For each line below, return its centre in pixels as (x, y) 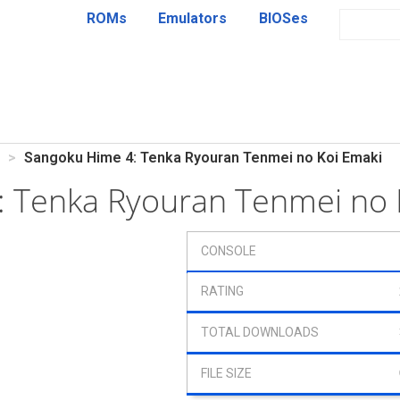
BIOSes (283, 18)
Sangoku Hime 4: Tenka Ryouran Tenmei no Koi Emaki (203, 158)
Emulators (193, 18)
